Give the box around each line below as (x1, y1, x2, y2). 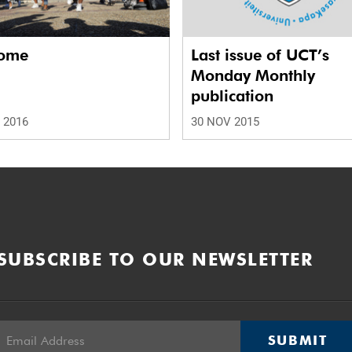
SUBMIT (267, 332, 328, 349)
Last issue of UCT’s (191, 46, 329, 65)
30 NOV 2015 (191, 115, 259, 130)
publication (191, 86, 273, 106)
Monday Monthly (191, 66, 315, 86)
